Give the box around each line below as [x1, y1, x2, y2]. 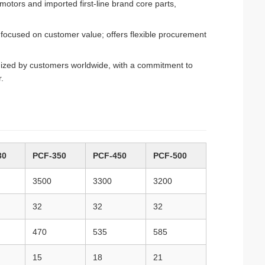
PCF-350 [33, 151, 66, 160]
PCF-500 [153, 151, 187, 160]
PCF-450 [93, 151, 127, 160]
